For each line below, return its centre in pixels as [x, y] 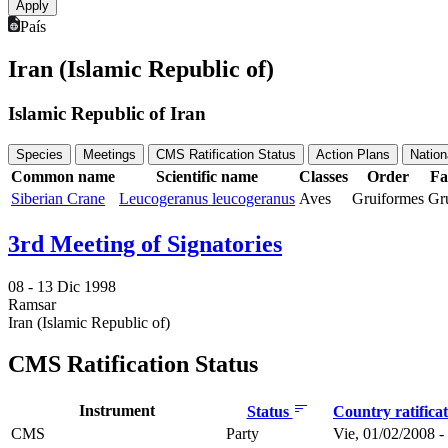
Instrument [116, 411]
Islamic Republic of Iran [107, 113]
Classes [323, 176]
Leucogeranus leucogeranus [207, 198]
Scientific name [207, 176]
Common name [63, 176]
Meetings [109, 154]
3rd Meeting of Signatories [145, 243]
